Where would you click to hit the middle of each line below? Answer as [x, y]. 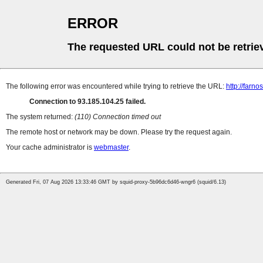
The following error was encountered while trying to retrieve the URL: [116, 87]
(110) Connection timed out [118, 117]
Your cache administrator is [50, 148]
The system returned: [40, 117]
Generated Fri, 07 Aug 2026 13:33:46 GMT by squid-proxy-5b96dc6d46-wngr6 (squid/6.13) [116, 182]
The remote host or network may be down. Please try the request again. [119, 132]
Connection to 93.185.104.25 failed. [87, 102]
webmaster [111, 148]
